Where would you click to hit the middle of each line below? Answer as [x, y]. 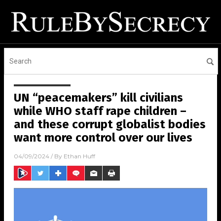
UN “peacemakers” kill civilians [98, 98]
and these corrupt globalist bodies [110, 125]
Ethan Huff [79, 156]
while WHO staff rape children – [100, 111]
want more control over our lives [103, 138]
